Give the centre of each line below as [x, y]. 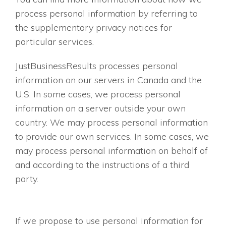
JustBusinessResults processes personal [97, 66]
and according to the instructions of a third [102, 165]
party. [27, 179]
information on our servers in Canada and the [108, 80]
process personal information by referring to [106, 14]
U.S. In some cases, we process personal [98, 94]
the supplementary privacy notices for [94, 28]
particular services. [54, 42]
